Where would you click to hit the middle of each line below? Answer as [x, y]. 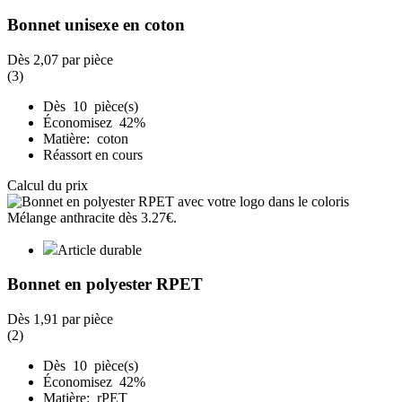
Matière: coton [86, 138]
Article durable [100, 249]
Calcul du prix [48, 185]
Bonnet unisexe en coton [96, 24]
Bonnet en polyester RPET [105, 284]
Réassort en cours [93, 154]
